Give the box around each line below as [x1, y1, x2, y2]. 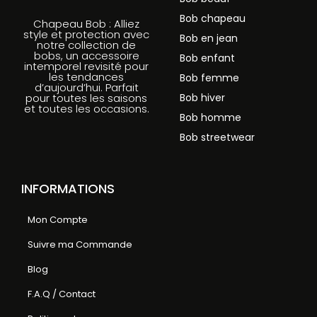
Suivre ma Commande [28, 238, 132, 252]
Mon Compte [28, 213, 88, 227]
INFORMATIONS [21, 180, 115, 198]
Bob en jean [180, 31, 238, 46]
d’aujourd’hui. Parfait [34, 80, 139, 96]
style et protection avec [23, 27, 149, 42]
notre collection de [37, 38, 136, 53]
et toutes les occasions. [23, 101, 149, 117]
